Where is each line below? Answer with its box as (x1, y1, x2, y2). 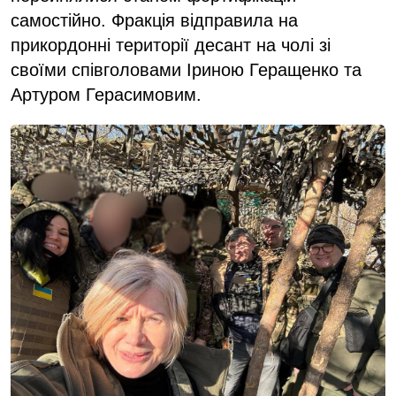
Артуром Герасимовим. (11, 84, 207, 104)
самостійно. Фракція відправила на (11, 10, 298, 30)
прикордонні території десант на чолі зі (11, 34, 331, 55)
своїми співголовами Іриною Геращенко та (11, 59, 362, 80)
